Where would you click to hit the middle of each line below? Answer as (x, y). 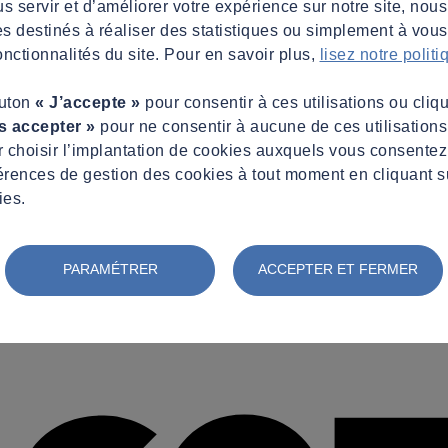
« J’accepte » (88, 102)
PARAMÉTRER (110, 268)
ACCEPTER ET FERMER (338, 268)
